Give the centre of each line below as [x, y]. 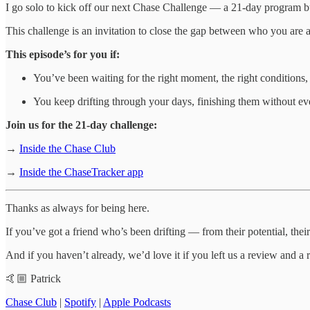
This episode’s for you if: [63, 55]
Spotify [80, 302]
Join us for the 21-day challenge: [81, 125]
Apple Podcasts [137, 302]
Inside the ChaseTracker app [81, 172]
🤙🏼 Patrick [33, 279]
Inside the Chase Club [67, 149]
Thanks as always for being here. [77, 208]
